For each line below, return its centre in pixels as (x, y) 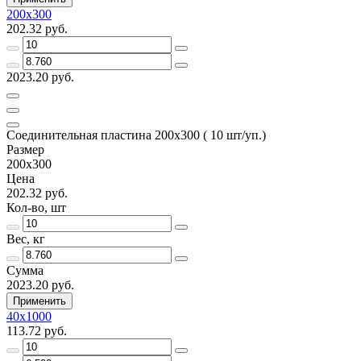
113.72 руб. (37, 330)
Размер (25, 149)
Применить (39, 301)
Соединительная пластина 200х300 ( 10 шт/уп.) (136, 135)
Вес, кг (26, 239)
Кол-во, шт (36, 207)
